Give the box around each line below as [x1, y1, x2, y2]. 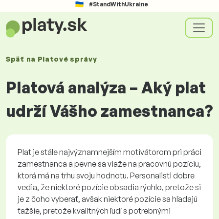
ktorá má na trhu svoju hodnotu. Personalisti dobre [18, 171, 195, 180]
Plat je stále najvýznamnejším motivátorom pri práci [18, 147, 201, 157]
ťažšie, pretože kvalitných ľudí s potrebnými [18, 206, 171, 216]
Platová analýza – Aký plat [6, 78, 206, 97]
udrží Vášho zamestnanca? [6, 101, 213, 121]
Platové [37, 55, 70, 63]
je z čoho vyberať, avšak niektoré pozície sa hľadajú [18, 194, 197, 204]
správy [70, 55, 97, 63]
